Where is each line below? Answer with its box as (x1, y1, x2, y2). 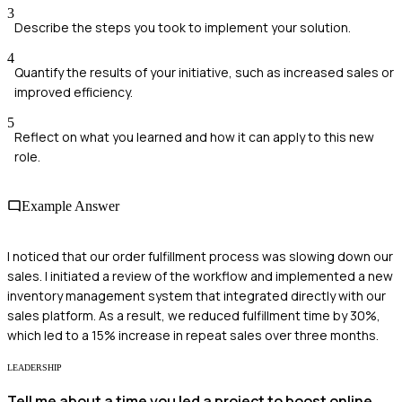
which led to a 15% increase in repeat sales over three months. (7, 326, 379, 344)
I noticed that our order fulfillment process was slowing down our (7, 247, 393, 265)
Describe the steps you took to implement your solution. (14, 19, 351, 37)
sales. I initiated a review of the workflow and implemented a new (7, 267, 393, 284)
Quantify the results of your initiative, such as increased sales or (14, 64, 394, 82)
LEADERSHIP (7, 362, 62, 372)
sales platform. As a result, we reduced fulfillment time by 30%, (7, 306, 380, 324)
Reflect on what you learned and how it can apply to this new (14, 128, 374, 146)
